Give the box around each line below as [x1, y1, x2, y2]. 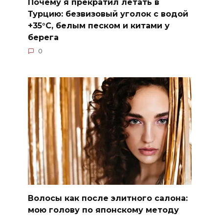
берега [27, 32, 59, 42]
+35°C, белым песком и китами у [27, 21, 170, 30]
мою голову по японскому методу [27, 205, 179, 215]
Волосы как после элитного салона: [27, 193, 188, 203]
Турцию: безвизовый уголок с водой [27, 9, 188, 19]
